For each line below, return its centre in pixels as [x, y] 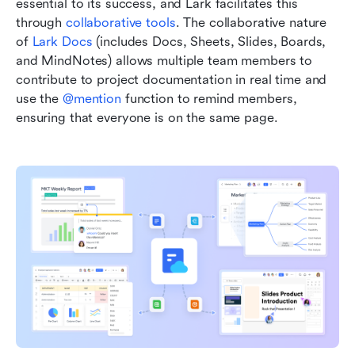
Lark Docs [62, 42]
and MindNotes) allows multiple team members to [164, 61]
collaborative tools [120, 23]
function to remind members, [209, 99]
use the [39, 99]
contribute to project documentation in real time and [172, 80]
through [41, 23]
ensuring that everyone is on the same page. [149, 118]
